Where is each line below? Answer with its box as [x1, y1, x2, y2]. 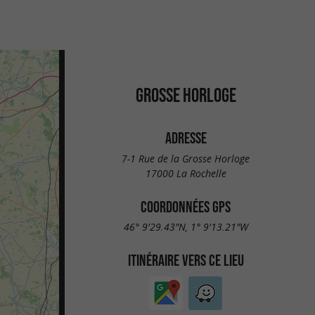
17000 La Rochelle [145, 166, 226, 180]
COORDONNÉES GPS [141, 198, 231, 215]
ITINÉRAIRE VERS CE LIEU [127, 252, 244, 269]
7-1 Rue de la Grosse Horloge [122, 151, 250, 165]
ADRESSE [165, 129, 207, 146]
